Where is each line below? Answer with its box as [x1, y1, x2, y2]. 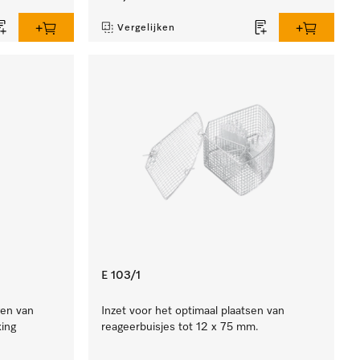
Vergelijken [117, 23, 176, 33]
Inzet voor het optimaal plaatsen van [101, 305, 285, 317]
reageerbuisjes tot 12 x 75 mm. [101, 321, 260, 333]
